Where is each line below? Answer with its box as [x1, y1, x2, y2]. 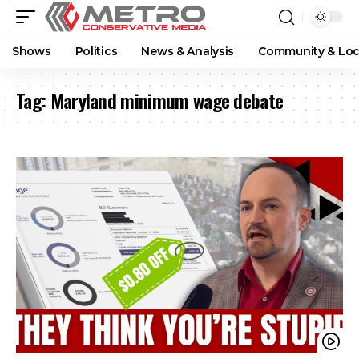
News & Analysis [141, 44, 235, 58]
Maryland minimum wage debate [50, 86, 284, 115]
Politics [75, 44, 118, 58]
